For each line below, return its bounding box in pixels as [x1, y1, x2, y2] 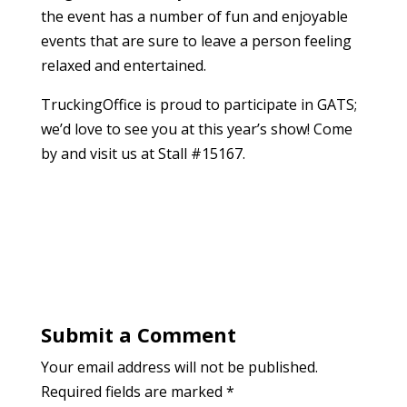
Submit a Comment [40, 320, 236, 348]
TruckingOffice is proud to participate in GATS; [40, 94, 357, 114]
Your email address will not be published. [40, 356, 318, 377]
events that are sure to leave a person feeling [40, 30, 352, 51]
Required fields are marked [40, 381, 226, 402]
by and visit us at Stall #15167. [40, 143, 245, 164]
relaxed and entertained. [40, 55, 206, 75]
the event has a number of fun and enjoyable [40, 5, 348, 26]
